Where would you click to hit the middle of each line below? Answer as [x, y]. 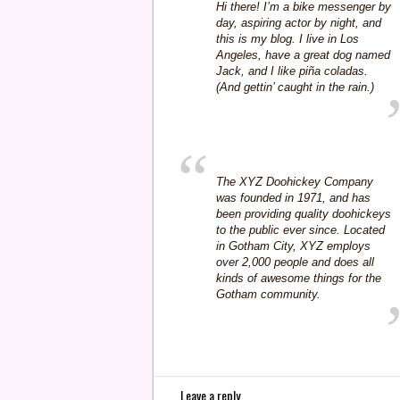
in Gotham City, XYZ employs [293, 246]
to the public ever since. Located [300, 230]
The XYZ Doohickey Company [295, 182]
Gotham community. [268, 294]
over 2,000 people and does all [295, 262]
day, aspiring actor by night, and [299, 23]
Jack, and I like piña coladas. [292, 71]
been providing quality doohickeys [304, 214]
